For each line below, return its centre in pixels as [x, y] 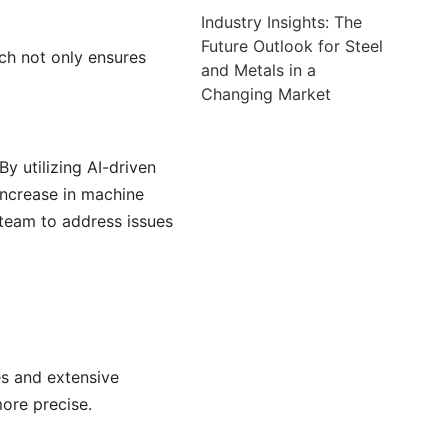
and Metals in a [259, 69]
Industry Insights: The [282, 21]
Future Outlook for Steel [292, 45]
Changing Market [266, 93]
